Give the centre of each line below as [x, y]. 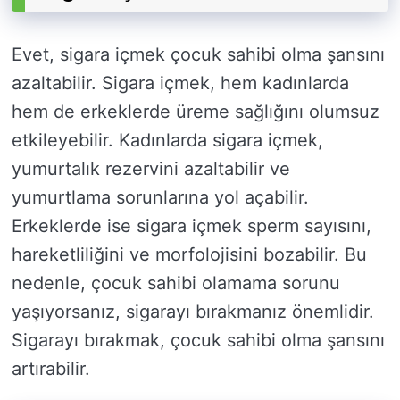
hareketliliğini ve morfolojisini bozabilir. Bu [189, 255]
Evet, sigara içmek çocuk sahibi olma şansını [198, 55]
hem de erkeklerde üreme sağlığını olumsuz [196, 112]
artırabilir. [51, 369]
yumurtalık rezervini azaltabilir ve [151, 169]
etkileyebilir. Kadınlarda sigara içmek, [167, 141]
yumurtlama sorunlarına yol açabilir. [160, 198]
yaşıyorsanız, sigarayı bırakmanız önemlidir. [193, 312]
